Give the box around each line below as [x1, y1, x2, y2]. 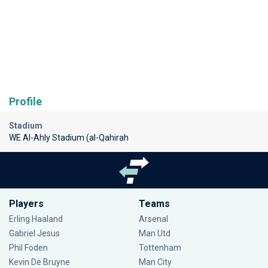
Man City [138, 257, 172, 267]
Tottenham [138, 243, 181, 252]
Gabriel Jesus [9, 229, 60, 238]
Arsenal [138, 214, 168, 224]
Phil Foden [9, 243, 48, 252]
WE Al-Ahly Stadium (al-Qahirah [9, 132, 129, 142]
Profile [9, 95, 42, 108]
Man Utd [138, 229, 170, 238]
